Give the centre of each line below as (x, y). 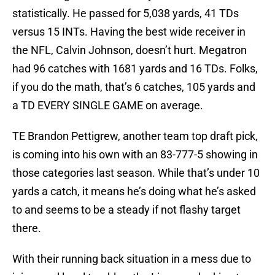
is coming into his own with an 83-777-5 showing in (135, 155)
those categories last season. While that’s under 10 (136, 173)
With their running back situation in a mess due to (132, 259)
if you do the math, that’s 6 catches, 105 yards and (134, 87)
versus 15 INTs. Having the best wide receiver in (129, 32)
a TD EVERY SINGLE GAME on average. (108, 106)
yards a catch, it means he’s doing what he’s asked (134, 192)
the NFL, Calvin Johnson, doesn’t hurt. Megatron (130, 50)
